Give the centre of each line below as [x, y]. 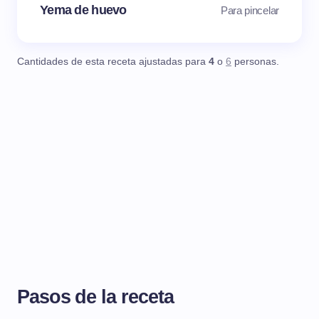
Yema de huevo [83, 10]
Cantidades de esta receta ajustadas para [113, 62]
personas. [255, 62]
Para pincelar [250, 10]
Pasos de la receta [95, 297]
